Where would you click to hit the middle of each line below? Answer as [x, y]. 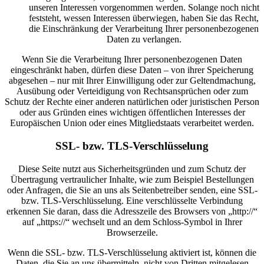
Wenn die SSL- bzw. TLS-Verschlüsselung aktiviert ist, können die [132, 252]
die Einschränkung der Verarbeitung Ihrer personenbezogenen [144, 29]
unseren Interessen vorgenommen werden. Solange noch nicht [144, 8]
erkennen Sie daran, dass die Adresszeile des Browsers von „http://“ [132, 211]
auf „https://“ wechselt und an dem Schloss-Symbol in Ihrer [132, 222]
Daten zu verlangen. [144, 39]
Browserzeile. [132, 232]
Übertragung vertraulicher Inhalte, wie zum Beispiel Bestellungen [132, 179]
